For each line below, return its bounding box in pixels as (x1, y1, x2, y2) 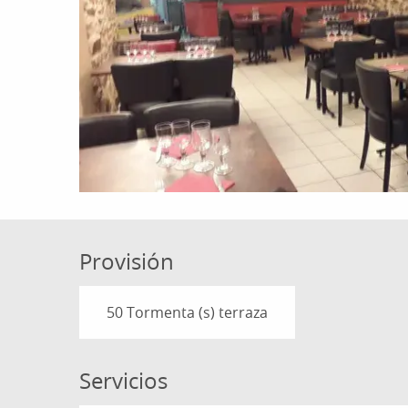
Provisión (79, 247, 175, 277)
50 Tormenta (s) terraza (106, 302, 268, 323)
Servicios (79, 366, 168, 396)
